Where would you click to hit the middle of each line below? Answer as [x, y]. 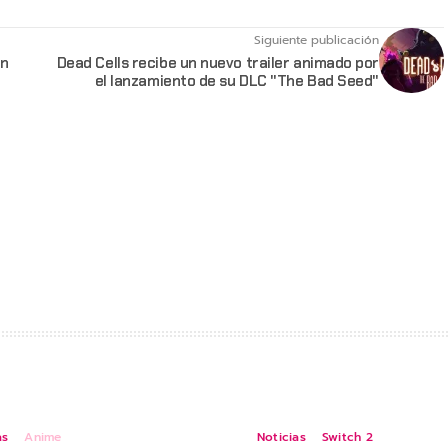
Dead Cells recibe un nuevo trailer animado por [217, 63]
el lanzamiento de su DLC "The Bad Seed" [236, 81]
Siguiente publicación [316, 40]
